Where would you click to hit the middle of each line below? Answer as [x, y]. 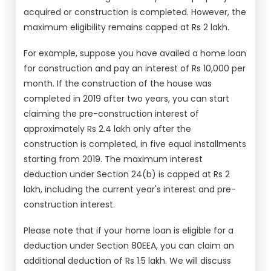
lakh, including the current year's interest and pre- [130, 189]
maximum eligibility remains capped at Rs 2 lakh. [127, 27]
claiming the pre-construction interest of [112, 114]
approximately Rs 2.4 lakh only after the [108, 129]
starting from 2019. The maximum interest [113, 159]
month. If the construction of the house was [118, 83]
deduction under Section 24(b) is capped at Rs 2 [127, 174]
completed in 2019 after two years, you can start [127, 99]
